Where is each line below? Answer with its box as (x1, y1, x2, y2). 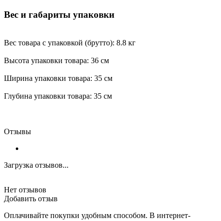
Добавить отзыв (4, 194, 58, 203)
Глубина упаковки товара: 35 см (4, 91, 112, 100)
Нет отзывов (4, 185, 46, 194)
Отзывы (4, 127, 31, 136)
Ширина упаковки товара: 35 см (4, 74, 112, 82)
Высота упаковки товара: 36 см (4, 56, 109, 65)
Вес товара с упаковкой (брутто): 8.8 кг (4, 38, 136, 47)
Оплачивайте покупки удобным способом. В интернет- (4, 211, 190, 220)
